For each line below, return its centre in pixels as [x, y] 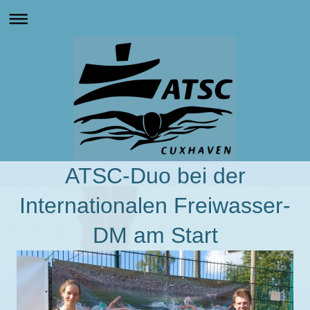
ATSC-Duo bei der [155, 176]
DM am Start [155, 235]
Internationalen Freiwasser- [155, 206]
